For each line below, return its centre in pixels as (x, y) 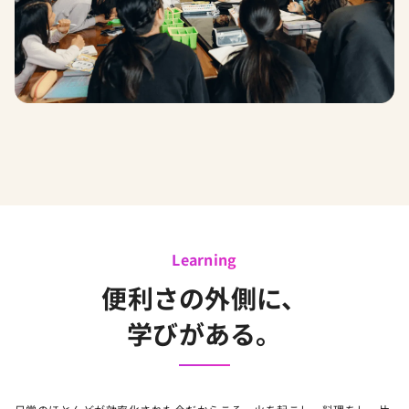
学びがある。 (204, 334)
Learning (204, 260)
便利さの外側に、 (204, 298)
